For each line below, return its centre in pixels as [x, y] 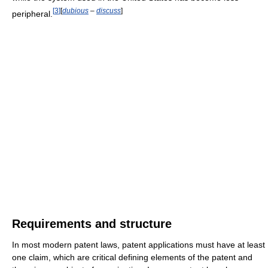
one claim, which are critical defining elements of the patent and [132, 257]
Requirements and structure [92, 223]
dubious [75, 10]
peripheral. [32, 13]
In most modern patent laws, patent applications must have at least [138, 244]
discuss [109, 10]
